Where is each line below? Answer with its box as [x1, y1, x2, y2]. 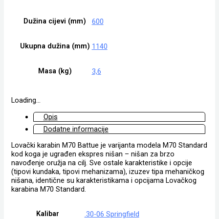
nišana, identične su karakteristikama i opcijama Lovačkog [11, 176, 197, 185]
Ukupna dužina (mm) [20, 42, 90, 51]
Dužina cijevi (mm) [23, 17, 87, 26]
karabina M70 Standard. [11, 185, 86, 194]
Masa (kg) [38, 66, 72, 76]
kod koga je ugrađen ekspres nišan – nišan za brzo [11, 150, 175, 159]
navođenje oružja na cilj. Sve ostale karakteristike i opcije [11, 158, 192, 168]
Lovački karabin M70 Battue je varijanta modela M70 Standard [11, 141, 207, 150]
